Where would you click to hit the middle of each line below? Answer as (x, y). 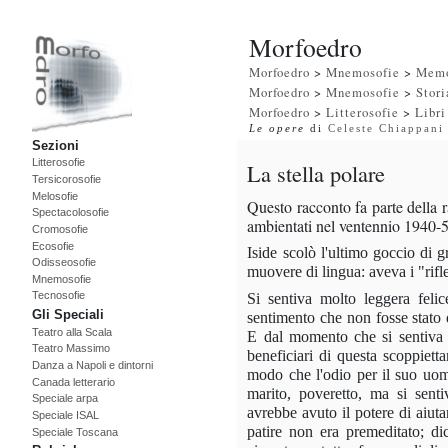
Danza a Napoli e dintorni (92, 365)
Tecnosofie (58, 295)
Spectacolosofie (70, 212)
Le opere (277, 128)
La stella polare (316, 172)
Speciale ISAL (65, 415)
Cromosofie (60, 228)
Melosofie (55, 195)
